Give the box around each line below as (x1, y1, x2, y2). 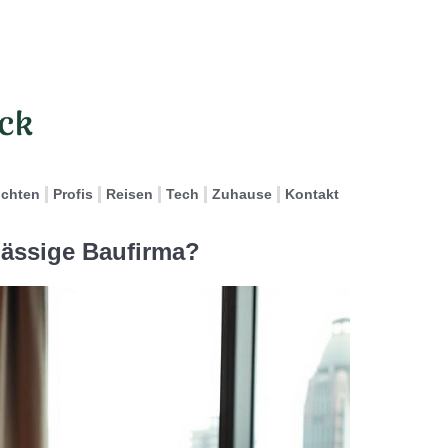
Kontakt (285, 186, 339, 202)
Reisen (106, 186, 153, 202)
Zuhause (212, 186, 272, 202)
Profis (53, 186, 93, 202)
